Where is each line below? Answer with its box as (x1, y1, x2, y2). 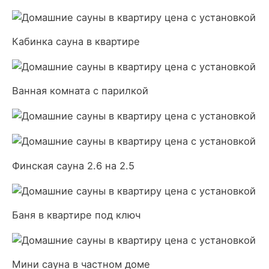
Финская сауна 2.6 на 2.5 (12, 159, 134, 172)
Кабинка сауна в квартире (12, 35, 140, 48)
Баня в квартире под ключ (12, 209, 141, 221)
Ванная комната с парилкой (12, 85, 148, 97)
